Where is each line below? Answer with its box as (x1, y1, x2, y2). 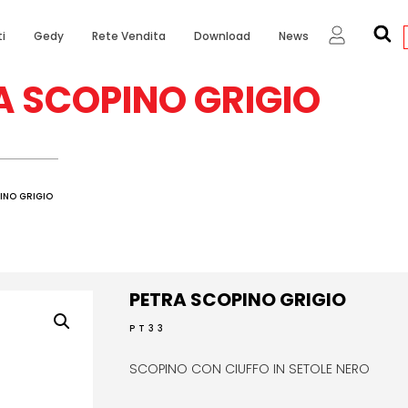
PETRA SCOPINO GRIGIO (129, 286, 346, 312)
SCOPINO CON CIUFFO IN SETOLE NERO (129, 359, 370, 378)
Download (193, 27, 250, 44)
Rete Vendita (91, 27, 166, 44)
